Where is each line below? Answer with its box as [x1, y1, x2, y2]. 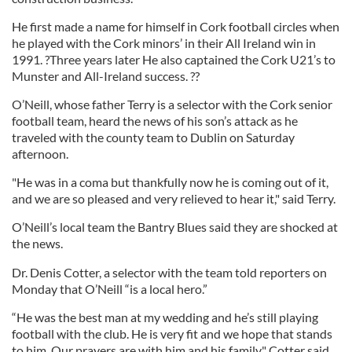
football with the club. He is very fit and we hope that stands [12, 326, 332, 341]
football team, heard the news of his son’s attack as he [12, 113, 298, 128]
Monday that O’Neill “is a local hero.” [12, 281, 207, 296]
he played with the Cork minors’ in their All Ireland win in [12, 35, 316, 50]
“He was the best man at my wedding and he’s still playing [12, 310, 318, 324]
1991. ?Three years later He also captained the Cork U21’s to [12, 52, 335, 67]
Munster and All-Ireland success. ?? [12, 68, 200, 83]
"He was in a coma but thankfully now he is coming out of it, [12, 174, 328, 189]
